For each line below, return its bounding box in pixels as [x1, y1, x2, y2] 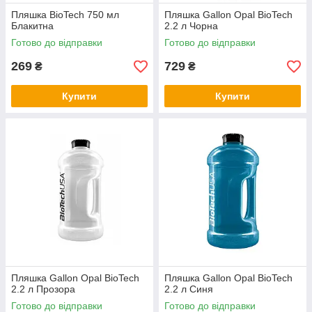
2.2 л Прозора [11, 283, 75, 295]
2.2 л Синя [164, 283, 213, 295]
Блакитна [11, 20, 54, 31]
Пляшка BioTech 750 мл [11, 9, 119, 20]
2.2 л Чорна [164, 20, 218, 31]
